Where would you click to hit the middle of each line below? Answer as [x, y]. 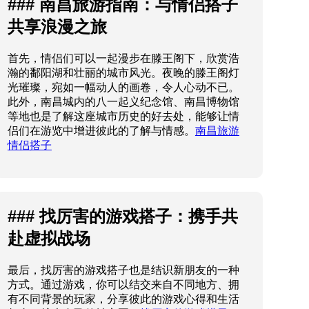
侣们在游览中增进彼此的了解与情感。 [101, 131]
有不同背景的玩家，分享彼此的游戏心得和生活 [123, 299]
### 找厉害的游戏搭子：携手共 [122, 217]
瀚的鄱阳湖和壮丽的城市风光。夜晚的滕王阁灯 [123, 73]
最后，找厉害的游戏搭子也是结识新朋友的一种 [123, 270]
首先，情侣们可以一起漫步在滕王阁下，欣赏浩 [123, 59]
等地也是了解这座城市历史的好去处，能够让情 [123, 117]
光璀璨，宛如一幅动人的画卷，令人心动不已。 [123, 88]
